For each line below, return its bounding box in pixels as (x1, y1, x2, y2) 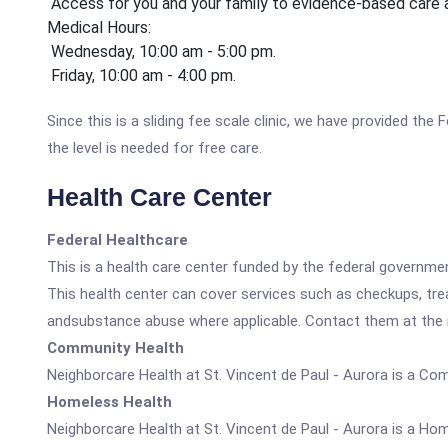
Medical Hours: (47, 18, 151, 37)
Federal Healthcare (47, 231, 188, 249)
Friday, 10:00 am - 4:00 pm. (47, 66, 236, 85)
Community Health (47, 339, 184, 357)
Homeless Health (47, 393, 172, 411)
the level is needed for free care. (47, 139, 262, 157)
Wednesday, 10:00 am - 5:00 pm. (47, 42, 276, 61)
